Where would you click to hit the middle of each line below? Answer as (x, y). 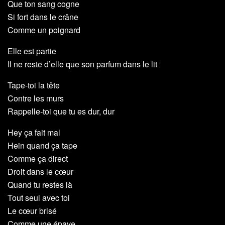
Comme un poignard (44, 30)
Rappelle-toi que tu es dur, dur (61, 111)
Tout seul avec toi (39, 198)
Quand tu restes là (40, 185)
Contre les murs (36, 98)
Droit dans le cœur (40, 172)
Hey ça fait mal (34, 133)
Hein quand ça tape (42, 146)
